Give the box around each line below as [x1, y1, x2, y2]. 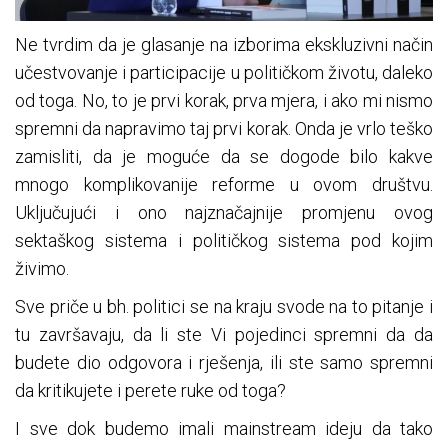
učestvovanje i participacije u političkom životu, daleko [15, 61, 433, 83]
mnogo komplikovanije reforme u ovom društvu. [15, 173, 433, 195]
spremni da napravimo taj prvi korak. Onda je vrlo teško [15, 117, 433, 139]
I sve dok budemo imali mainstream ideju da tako [15, 417, 433, 439]
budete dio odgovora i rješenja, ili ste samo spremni [15, 351, 433, 373]
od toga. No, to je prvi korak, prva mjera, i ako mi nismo [15, 89, 433, 111]
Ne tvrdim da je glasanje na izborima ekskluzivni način [15, 33, 433, 55]
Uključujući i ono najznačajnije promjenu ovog [15, 201, 433, 223]
